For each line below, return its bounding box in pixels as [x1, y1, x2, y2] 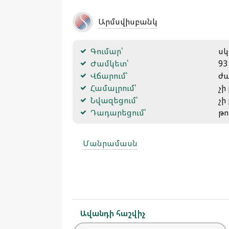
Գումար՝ [90, 45, 123, 57]
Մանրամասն [83, 138, 138, 149]
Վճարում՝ [90, 70, 127, 81]
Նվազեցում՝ [90, 95, 138, 106]
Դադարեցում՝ [90, 107, 146, 118]
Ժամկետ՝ [90, 58, 128, 69]
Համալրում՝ [90, 82, 136, 94]
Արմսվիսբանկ [98, 16, 157, 27]
